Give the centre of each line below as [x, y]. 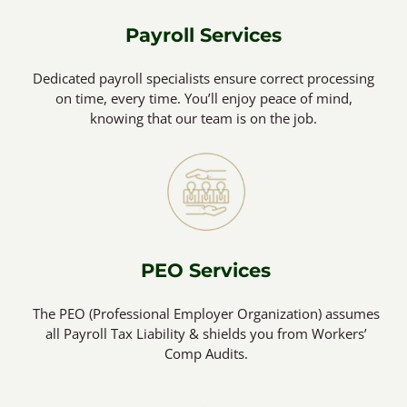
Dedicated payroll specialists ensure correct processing [203, 78]
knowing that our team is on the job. [203, 118]
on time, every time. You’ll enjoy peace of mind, [203, 98]
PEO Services [206, 270]
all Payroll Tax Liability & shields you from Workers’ [206, 333]
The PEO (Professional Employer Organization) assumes [206, 313]
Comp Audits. [206, 353]
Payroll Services [203, 35]
